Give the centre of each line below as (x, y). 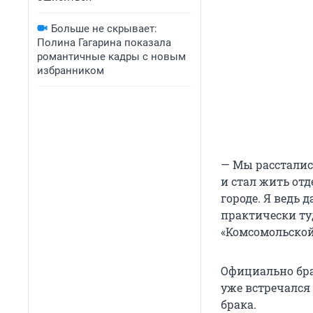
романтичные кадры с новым (111, 57)
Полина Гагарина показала (104, 43)
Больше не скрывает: (104, 29)
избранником (71, 71)
